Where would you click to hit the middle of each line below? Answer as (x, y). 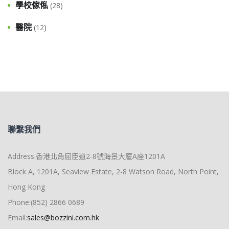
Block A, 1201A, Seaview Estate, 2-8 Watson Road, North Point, (113, 172)
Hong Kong (26, 187)
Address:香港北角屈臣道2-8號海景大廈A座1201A (86, 156)
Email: (17, 218)
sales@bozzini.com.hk (63, 218)
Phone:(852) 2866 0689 (46, 202)
